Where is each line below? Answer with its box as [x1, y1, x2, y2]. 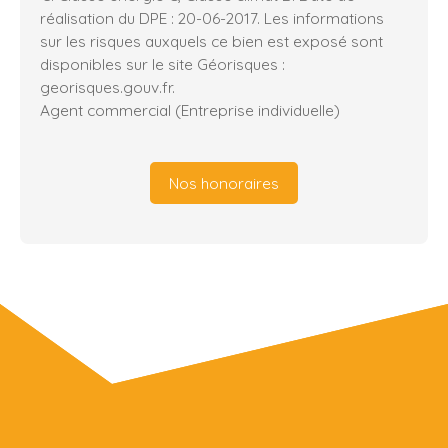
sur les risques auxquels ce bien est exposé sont [40, 31, 383, 52]
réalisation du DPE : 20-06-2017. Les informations [40, 8, 384, 29]
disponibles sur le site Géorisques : [40, 54, 285, 75]
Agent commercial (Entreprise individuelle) [40, 100, 340, 121]
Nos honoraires [169, 172, 279, 193]
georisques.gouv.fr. [40, 77, 175, 98]
